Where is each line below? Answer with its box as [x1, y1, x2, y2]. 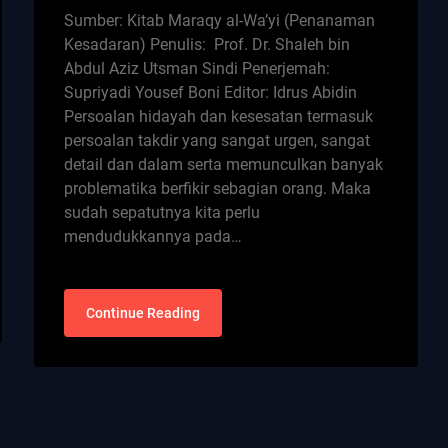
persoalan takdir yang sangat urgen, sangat [64, 130, 371, 150]
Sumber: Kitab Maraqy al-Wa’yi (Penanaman [64, 10, 376, 30]
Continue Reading [86, 304, 201, 321]
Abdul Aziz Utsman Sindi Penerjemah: [64, 58, 331, 78]
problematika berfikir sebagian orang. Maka [64, 178, 372, 198]
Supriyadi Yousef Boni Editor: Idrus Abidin [64, 82, 358, 102]
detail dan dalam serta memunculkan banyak [64, 154, 384, 174]
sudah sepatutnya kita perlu [64, 202, 261, 222]
